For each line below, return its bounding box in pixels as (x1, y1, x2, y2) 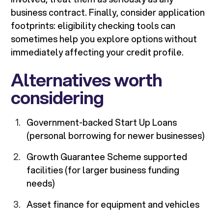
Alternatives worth (11, 67, 163, 93)
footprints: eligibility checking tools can (11, 19, 176, 32)
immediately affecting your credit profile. (11, 46, 184, 59)
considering (11, 84, 104, 110)
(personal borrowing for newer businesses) (27, 129, 205, 142)
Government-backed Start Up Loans (27, 116, 177, 129)
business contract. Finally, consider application (11, 6, 205, 19)
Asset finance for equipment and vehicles (27, 198, 200, 211)
